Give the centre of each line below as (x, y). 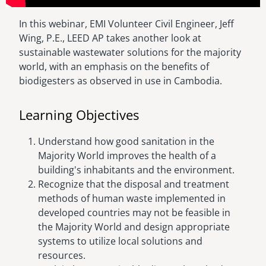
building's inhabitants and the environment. (136, 170)
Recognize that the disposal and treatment (134, 184)
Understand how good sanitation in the (126, 142)
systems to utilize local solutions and (120, 241)
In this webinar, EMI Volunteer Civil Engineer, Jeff (126, 23)
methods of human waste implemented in (132, 199)
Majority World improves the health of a (127, 156)
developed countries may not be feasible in (134, 213)
